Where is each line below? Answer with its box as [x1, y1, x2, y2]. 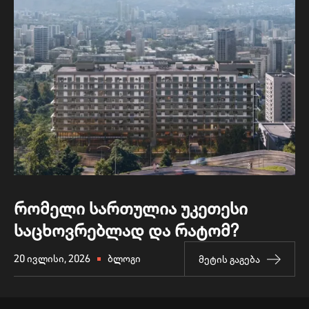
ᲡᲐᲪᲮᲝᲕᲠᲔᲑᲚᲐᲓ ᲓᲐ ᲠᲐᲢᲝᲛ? [14, 219, 239, 242]
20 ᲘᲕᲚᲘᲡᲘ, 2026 [14, 252, 90, 266]
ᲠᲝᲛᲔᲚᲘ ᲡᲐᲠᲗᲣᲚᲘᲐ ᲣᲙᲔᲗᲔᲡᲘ [14, 197, 248, 220]
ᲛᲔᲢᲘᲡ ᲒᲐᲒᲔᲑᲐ [199, 252, 260, 266]
